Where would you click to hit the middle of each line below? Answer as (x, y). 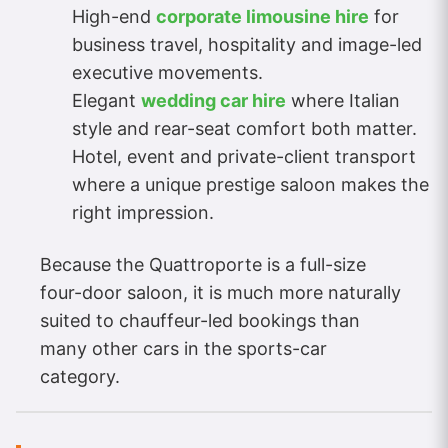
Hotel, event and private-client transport (244, 156)
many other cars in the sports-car (183, 348)
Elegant (106, 100)
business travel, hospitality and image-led (247, 44)
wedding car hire (213, 100)
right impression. (143, 212)
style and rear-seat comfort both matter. (244, 128)
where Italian (343, 100)
